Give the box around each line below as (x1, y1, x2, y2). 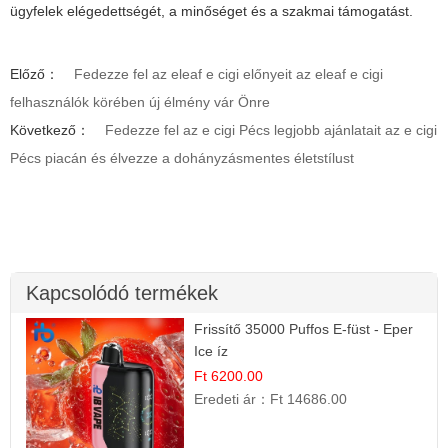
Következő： (10, 122, 90, 139)
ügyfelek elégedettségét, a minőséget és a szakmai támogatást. (10, 3, 413, 20)
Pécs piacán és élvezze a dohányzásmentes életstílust (10, 150, 354, 167)
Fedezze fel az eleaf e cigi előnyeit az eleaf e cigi (74, 66, 383, 83)
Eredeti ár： (194, 391, 271, 408)
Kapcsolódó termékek (26, 282, 218, 305)
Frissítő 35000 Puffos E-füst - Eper (194, 321, 414, 338)
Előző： (10, 66, 59, 83)
